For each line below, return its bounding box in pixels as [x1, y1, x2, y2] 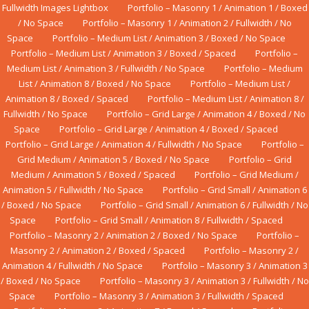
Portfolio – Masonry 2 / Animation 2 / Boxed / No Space [10, 229, 237, 242]
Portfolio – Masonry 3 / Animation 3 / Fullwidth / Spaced [54, 290, 283, 303]
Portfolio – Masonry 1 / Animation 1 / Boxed [127, 1, 308, 14]
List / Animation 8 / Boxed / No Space [19, 77, 171, 90]
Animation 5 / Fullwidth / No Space [2, 183, 143, 197]
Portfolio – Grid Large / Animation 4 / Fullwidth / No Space [5, 138, 242, 151]
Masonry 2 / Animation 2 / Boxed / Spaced [10, 244, 185, 257]
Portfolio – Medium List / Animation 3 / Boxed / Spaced [11, 47, 236, 60]
